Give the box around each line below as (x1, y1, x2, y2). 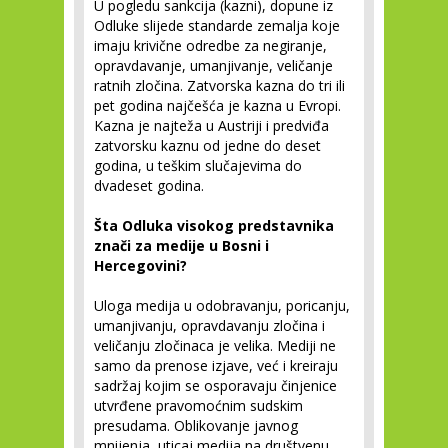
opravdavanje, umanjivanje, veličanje (94, 56, 333, 75)
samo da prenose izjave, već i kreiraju (94, 356, 338, 375)
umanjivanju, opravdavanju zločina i (94, 316, 325, 335)
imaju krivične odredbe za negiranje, (94, 36, 327, 55)
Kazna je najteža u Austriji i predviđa (94, 116, 329, 135)
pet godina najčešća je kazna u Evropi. (94, 96, 341, 115)
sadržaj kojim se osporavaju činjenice (94, 376, 337, 395)
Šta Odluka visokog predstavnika (94, 216, 334, 235)
